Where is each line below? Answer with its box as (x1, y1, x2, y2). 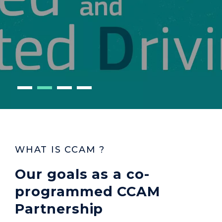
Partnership (15, 201, 104, 217)
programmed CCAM (15, 183, 161, 200)
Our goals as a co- (15, 166, 150, 182)
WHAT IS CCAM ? (15, 144, 106, 155)
